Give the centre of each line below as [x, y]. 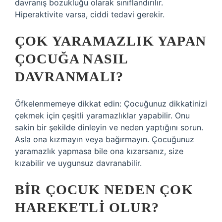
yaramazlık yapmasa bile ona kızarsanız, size [99, 151]
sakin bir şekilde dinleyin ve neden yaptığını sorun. [109, 127]
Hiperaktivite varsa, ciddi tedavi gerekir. [90, 14]
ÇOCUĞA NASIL [71, 59]
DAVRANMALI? [69, 77]
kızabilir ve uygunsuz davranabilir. [78, 163]
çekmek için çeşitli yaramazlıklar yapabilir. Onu [102, 115]
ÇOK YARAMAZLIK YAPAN [111, 41]
